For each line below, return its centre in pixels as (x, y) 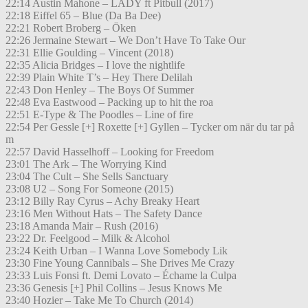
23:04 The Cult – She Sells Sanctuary (87, 177)
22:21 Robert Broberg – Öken (71, 28)
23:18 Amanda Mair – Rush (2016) (82, 226)
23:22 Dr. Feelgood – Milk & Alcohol (88, 239)
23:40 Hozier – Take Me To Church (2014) (99, 300)
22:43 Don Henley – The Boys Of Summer (100, 90)
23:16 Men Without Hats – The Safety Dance (104, 214)
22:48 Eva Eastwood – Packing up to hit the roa (109, 102)
